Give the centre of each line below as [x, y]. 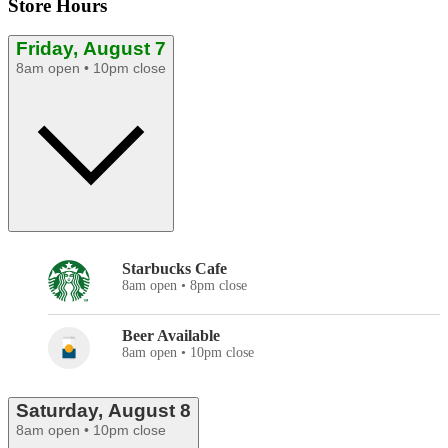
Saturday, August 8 [103, 411]
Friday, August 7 [91, 49]
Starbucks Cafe [174, 269]
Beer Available [171, 336]
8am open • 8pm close [184, 286]
